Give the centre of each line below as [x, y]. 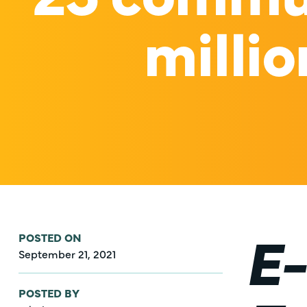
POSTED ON [50, 237]
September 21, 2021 [67, 254]
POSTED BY [49, 293]
